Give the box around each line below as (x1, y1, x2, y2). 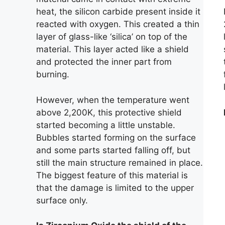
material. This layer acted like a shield (36, 44, 189, 54)
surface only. (36, 195, 88, 205)
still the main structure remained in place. (36, 157, 203, 168)
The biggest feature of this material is (36, 170, 188, 180)
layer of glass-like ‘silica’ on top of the (36, 32, 187, 42)
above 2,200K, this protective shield (36, 107, 182, 118)
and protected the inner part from (36, 57, 172, 67)
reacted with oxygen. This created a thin (36, 19, 199, 29)
